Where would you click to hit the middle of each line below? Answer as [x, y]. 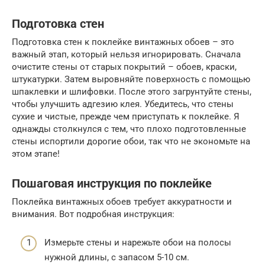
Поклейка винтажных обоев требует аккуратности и [122, 201]
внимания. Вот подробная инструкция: [93, 214]
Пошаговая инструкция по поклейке [112, 183]
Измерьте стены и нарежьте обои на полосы [138, 243]
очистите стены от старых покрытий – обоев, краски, [124, 67]
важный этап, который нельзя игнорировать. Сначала [126, 54]
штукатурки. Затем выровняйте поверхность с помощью [131, 79]
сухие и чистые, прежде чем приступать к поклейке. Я [126, 116]
